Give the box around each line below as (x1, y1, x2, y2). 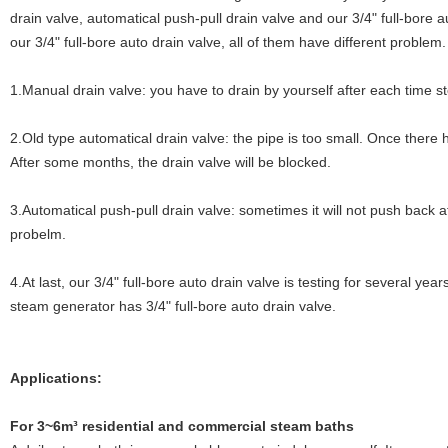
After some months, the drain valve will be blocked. (10, 154, 331, 170)
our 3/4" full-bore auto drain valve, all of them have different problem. (10, 34, 446, 50)
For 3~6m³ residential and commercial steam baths (10, 418, 354, 434)
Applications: (10, 370, 102, 386)
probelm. (10, 226, 66, 242)
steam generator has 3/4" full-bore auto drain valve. (10, 298, 336, 314)
